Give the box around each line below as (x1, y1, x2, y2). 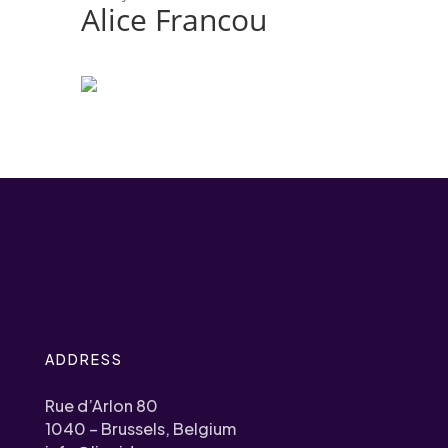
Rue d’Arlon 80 (44, 395, 158, 416)
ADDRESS (44, 350, 123, 368)
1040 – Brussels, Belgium (44, 418, 236, 439)
